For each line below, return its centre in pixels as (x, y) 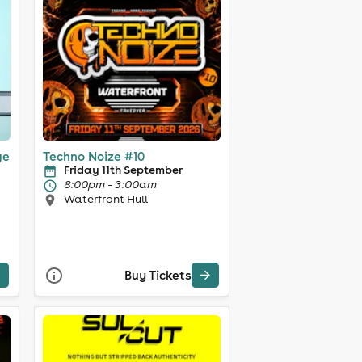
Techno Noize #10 (93, 156)
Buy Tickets (158, 276)
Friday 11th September (123, 169)
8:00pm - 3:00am (110, 184)
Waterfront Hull (105, 198)
